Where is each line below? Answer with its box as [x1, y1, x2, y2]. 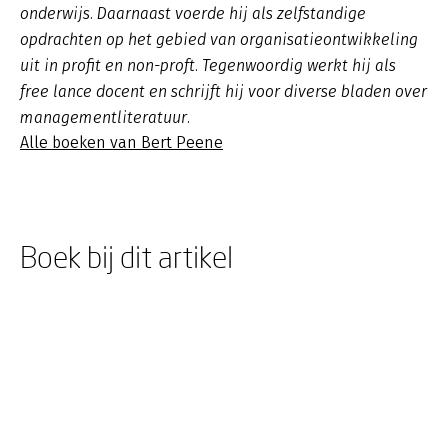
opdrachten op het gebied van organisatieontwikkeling [20, 30, 418, 49]
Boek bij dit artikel [20, 239, 233, 274]
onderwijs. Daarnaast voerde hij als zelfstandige [20, 4, 366, 23]
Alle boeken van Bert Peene [20, 133, 223, 152]
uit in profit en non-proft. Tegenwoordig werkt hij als [20, 56, 396, 75]
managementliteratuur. [20, 108, 190, 127]
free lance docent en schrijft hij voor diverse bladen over [20, 82, 427, 101]
